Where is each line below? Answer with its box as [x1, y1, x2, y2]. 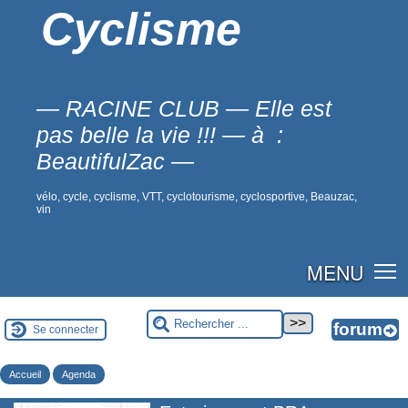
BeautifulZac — [36, 148, 194, 174]
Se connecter [33, 322, 98, 336]
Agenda [62, 368, 96, 380]
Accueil [9, 368, 41, 380]
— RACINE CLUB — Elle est [36, 96, 331, 121]
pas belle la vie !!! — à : [36, 122, 283, 148]
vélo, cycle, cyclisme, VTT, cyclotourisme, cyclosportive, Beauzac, [36, 190, 357, 203]
